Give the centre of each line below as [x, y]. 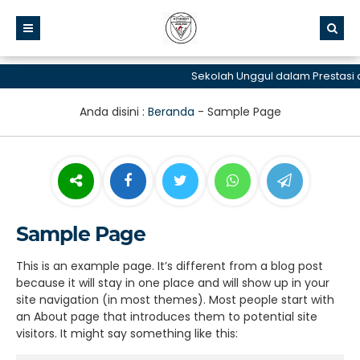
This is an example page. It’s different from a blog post [170, 266]
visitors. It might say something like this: [127, 333]
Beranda [171, 112]
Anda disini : [113, 112]
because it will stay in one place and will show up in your [173, 283]
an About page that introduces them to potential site [167, 317]
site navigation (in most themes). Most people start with [175, 300]
